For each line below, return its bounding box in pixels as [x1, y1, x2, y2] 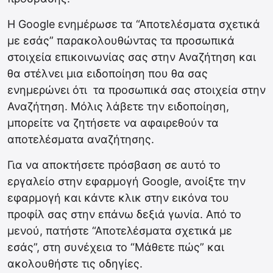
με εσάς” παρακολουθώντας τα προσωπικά [7, 34, 235, 47]
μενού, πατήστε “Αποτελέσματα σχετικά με [7, 224, 232, 237]
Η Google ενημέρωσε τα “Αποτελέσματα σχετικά [7, 17, 260, 30]
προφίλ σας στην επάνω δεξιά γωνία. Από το [7, 207, 241, 221]
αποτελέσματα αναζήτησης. [7, 132, 154, 146]
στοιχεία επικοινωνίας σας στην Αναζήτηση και [7, 50, 256, 63]
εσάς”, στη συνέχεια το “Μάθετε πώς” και [7, 240, 224, 253]
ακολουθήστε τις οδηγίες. [7, 257, 143, 270]
